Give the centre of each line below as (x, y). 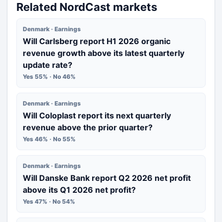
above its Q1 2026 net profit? (79, 190)
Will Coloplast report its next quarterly (97, 115)
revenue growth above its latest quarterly (104, 53)
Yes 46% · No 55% (49, 139)
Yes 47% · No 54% (49, 201)
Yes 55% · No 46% (49, 77)
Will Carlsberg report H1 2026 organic (97, 41)
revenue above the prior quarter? (88, 127)
